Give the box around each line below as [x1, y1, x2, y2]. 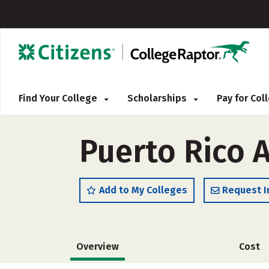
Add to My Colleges [99, 184, 187, 196]
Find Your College [19, 92, 100, 104]
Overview [76, 241, 119, 252]
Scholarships [127, 92, 189, 104]
